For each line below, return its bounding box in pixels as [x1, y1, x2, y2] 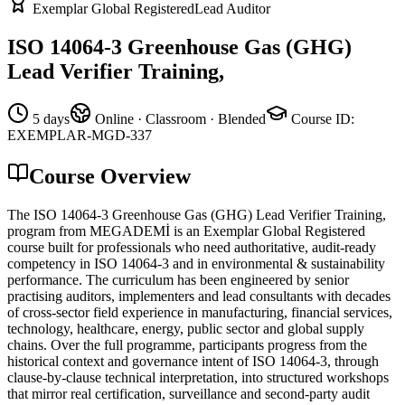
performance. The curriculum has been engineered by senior [7, 271, 349, 287]
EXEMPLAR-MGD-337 [7, 127, 152, 143]
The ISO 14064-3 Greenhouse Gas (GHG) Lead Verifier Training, [7, 206, 386, 222]
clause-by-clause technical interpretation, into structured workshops [7, 369, 389, 385]
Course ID [291, 110, 351, 127]
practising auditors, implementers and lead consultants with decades [7, 287, 391, 304]
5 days [33, 110, 70, 127]
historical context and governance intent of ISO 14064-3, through [7, 353, 379, 369]
